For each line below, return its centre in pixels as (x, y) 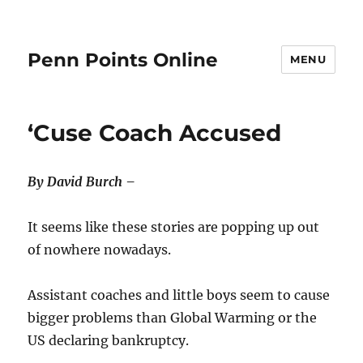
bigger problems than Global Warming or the (173, 318)
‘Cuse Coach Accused (155, 133)
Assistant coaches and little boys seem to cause (179, 295)
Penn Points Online (123, 60)
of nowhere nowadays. (100, 250)
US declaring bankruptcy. (109, 340)
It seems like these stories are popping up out (174, 227)
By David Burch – (82, 181)
